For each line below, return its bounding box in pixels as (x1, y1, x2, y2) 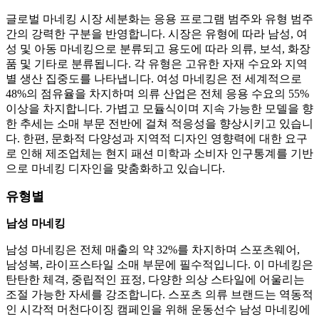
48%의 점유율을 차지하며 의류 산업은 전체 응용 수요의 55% (6, 88, 309, 100)
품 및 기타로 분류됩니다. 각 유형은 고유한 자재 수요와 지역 (6, 58, 308, 70)
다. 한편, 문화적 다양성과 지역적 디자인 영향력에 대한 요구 (6, 132, 308, 145)
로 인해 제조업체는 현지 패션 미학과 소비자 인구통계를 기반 (6, 147, 313, 160)
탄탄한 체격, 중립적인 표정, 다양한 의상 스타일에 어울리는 (6, 273, 305, 286)
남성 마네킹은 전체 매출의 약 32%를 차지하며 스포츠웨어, (6, 244, 300, 256)
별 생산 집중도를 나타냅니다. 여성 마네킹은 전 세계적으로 (6, 73, 302, 85)
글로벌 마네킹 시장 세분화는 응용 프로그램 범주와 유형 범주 (6, 13, 313, 26)
